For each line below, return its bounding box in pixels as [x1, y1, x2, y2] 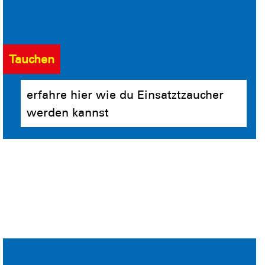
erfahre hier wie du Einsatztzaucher [27, 87, 224, 102]
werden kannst [27, 105, 109, 119]
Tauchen [9, 51, 54, 66]
